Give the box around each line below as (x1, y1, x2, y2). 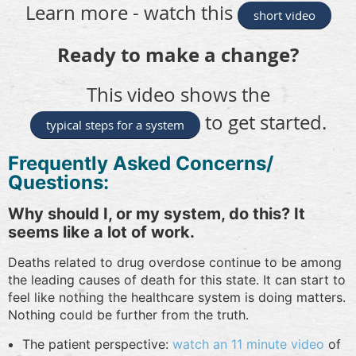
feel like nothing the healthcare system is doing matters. (8, 288, 346, 305)
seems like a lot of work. (8, 222, 195, 242)
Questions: (8, 170, 109, 194)
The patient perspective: (22, 335, 172, 352)
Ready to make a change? (57, 41, 299, 68)
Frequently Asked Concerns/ (8, 151, 273, 175)
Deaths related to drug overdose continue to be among (8, 253, 342, 270)
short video (253, 6, 315, 23)
